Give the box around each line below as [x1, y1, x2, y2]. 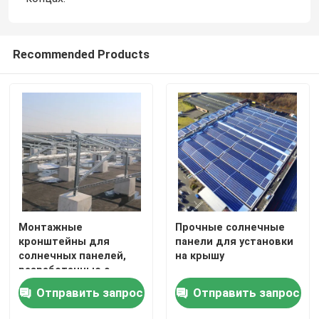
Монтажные [19, 221, 83, 234]
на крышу [174, 250, 224, 262]
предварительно [19, 278, 110, 291]
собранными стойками [19, 293, 139, 305]
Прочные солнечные [174, 221, 285, 234]
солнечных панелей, [19, 250, 127, 262]
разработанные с [19, 264, 110, 276]
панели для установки [174, 236, 293, 248]
